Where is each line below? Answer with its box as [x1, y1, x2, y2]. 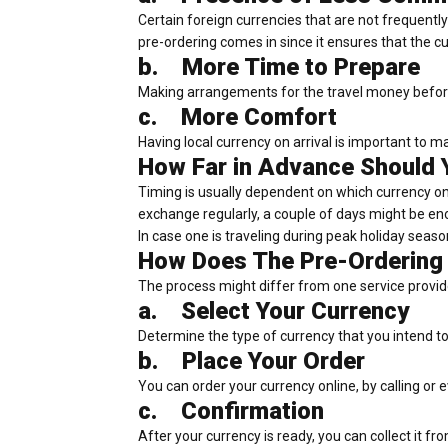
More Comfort [181, 103, 337, 132]
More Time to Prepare [182, 53, 420, 82]
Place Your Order [182, 347, 365, 376]
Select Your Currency [181, 297, 409, 326]
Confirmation [181, 397, 324, 426]
